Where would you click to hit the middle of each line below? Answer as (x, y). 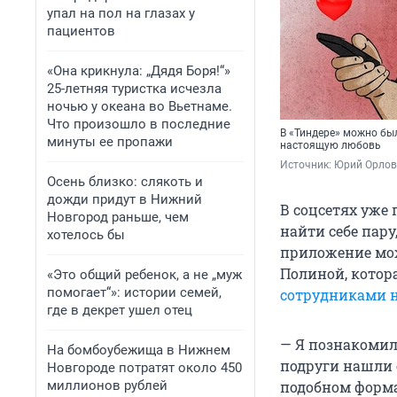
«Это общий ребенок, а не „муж (144, 275)
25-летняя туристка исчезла (134, 89)
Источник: (307, 165)
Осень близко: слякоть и (125, 182)
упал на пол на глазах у (121, 13)
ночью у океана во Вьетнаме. (140, 106)
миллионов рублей (107, 385)
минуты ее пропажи (110, 142)
